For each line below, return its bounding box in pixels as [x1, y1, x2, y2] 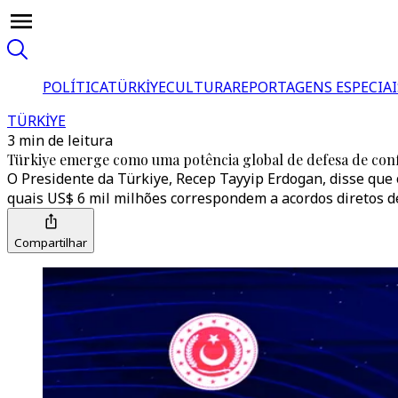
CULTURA [166, 77, 232, 97]
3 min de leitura [7, 131, 113, 150]
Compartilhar [14, 235, 87, 251]
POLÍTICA [43, 77, 107, 97]
